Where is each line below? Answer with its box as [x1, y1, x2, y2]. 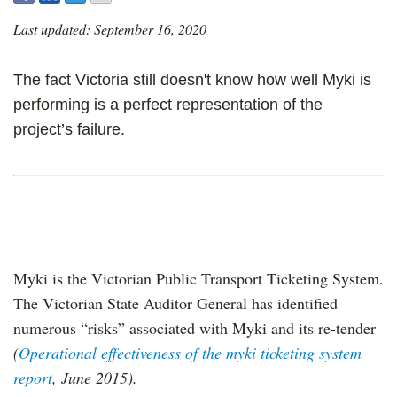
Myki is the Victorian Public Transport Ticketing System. [13, 268, 384, 289]
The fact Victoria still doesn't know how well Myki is [13, 71, 371, 89]
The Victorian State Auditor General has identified [13, 292, 338, 314]
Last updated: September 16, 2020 [13, 19, 206, 38]
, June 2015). [52, 367, 137, 388]
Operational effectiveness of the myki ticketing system [19, 342, 362, 363]
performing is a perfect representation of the [13, 96, 323, 113]
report [13, 367, 52, 388]
